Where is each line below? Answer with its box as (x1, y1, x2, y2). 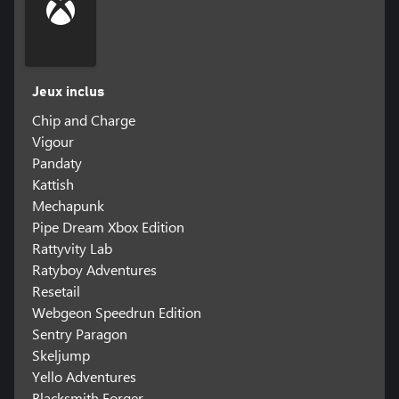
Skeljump (31, 346, 90, 365)
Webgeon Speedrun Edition (31, 303, 201, 322)
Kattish (31, 175, 74, 194)
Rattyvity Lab (31, 239, 112, 258)
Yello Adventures (31, 367, 136, 387)
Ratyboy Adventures (31, 260, 157, 280)
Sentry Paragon (31, 324, 127, 344)
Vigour (31, 132, 74, 151)
